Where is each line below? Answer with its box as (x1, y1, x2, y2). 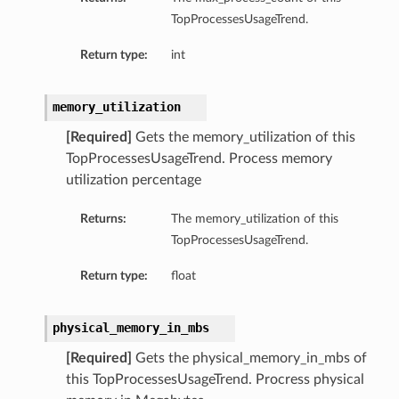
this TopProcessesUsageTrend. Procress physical (65, 372, 364, 387)
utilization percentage (65, 173, 201, 188)
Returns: (79, 212, 126, 226)
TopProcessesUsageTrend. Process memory (65, 151, 332, 167)
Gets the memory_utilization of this (131, 130, 355, 145)
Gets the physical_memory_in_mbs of (131, 351, 367, 366)
